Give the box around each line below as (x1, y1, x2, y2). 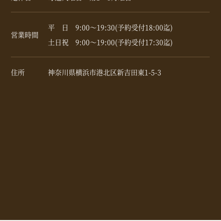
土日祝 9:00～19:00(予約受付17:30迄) (48, 37, 173, 47)
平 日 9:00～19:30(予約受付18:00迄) (48, 22, 173, 32)
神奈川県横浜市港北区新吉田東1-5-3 (48, 67, 162, 77)
